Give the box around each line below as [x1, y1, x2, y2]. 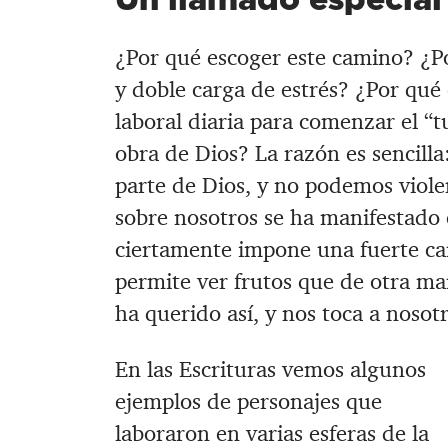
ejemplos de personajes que [114, 387, 382, 417]
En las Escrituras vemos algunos [114, 355, 426, 385]
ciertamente [114, 235, 232, 265]
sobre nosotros [114, 203, 264, 233]
